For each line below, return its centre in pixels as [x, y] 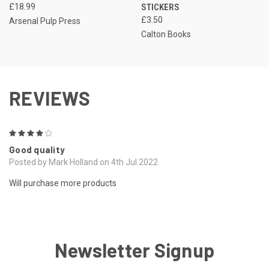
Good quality [37, 149]
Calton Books [166, 34]
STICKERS [160, 7]
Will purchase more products [63, 183]
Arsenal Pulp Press [45, 21]
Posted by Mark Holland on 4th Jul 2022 [83, 162]
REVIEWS [50, 98]
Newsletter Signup [134, 249]
